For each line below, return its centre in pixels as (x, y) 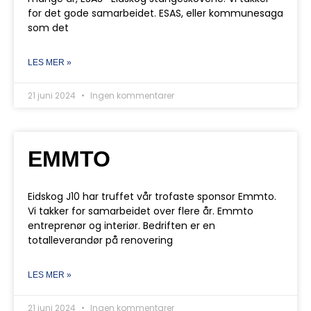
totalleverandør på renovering (100, 240)
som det (48, 28)
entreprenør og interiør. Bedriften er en (121, 226)
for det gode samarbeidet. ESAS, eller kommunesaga (155, 13)
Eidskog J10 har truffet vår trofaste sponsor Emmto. (152, 196)
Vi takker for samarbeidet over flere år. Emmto (141, 211)
